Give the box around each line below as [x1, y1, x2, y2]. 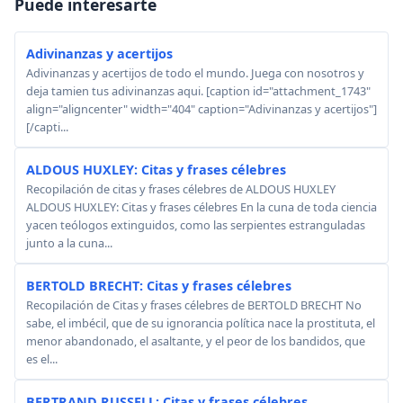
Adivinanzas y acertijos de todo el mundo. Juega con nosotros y [26, 65, 364, 81]
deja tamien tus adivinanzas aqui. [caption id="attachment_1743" [26, 83, 371, 99]
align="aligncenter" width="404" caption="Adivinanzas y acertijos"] [26, 101, 377, 117]
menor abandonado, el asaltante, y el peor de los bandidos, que [26, 333, 365, 349]
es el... [26, 351, 58, 367]
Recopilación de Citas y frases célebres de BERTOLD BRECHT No [26, 297, 362, 313]
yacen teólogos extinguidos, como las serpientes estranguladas [26, 217, 365, 233]
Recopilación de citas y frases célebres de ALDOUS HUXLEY [26, 181, 336, 197]
